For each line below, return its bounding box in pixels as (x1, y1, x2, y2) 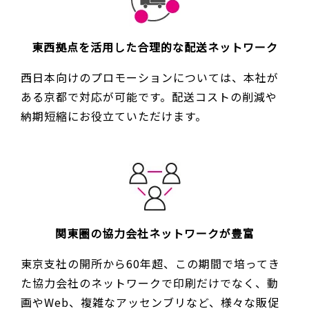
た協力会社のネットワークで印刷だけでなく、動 (21, 274, 279, 291)
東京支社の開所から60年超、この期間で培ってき (21, 255, 280, 272)
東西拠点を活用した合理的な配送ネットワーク (31, 38, 278, 55)
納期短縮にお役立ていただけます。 (21, 107, 207, 124)
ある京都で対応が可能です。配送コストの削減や (21, 88, 277, 105)
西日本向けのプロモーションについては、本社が (21, 68, 279, 86)
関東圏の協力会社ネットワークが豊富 (54, 224, 255, 241)
